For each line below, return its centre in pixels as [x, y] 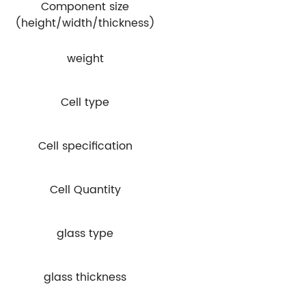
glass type [85, 233]
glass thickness [85, 277]
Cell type [85, 102]
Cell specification [85, 146]
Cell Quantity [85, 190]
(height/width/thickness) [85, 23]
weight [85, 58]
